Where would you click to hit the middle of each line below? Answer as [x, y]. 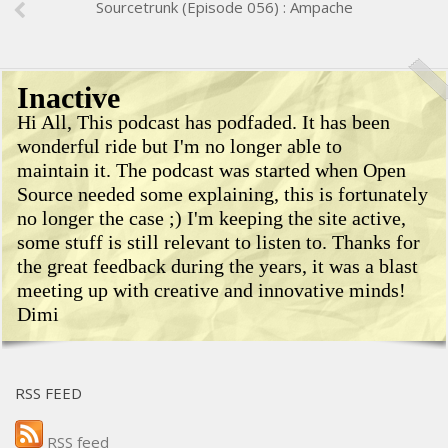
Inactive [68, 98]
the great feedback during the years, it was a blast [217, 266]
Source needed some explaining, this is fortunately [222, 194]
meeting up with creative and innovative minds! [211, 290]
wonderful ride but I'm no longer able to [179, 146]
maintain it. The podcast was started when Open [211, 170]
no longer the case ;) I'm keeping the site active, [211, 218]
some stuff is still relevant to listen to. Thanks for [218, 242]
